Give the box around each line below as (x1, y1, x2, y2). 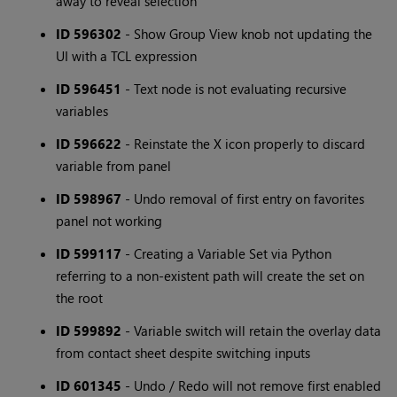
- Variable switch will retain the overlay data (121, 322, 382, 340)
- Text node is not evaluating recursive (121, 80, 347, 98)
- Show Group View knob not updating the (121, 25, 373, 43)
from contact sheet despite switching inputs (56, 344, 311, 362)
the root (56, 289, 104, 307)
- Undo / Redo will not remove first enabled (121, 377, 382, 395)
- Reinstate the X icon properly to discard (121, 135, 366, 153)
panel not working (56, 212, 163, 230)
